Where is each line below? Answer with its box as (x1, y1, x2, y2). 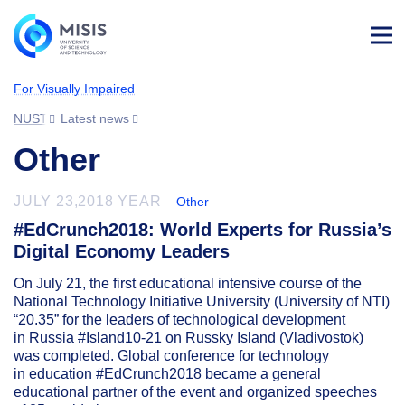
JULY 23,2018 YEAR (14, 193, 162, 209)
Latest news (61, 111, 130, 126)
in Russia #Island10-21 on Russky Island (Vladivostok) (14, 330, 363, 345)
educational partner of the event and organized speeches (14, 384, 377, 400)
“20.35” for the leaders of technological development (14, 312, 345, 327)
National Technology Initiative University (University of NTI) (14, 294, 390, 309)
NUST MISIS (14, 111, 86, 126)
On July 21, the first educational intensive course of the (14, 276, 362, 291)
